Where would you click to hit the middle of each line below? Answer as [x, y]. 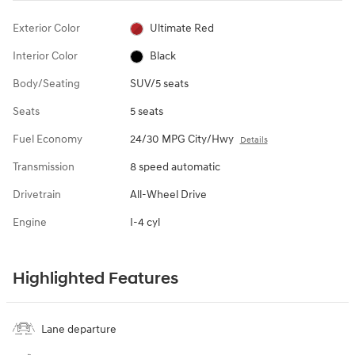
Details [254, 140]
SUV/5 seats [159, 84]
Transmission [44, 167]
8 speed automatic [175, 167]
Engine [30, 223]
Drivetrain [37, 195]
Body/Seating [46, 84]
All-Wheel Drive [168, 195]
